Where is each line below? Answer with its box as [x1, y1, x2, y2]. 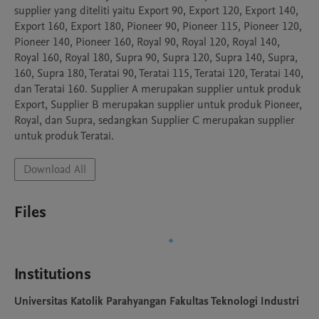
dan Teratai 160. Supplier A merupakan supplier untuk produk [14, 81, 300, 97]
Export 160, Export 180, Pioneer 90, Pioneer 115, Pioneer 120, [14, 19, 302, 34]
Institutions [14, 263, 91, 285]
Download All [23, 162, 86, 177]
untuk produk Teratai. [14, 128, 114, 144]
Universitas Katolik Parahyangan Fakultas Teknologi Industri [14, 293, 299, 309]
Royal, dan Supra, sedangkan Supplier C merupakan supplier [14, 113, 295, 128]
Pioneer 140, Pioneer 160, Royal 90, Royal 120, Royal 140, [14, 34, 280, 50]
